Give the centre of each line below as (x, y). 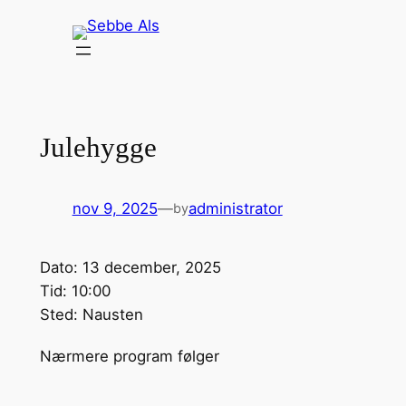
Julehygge (98, 147)
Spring (29, 18)
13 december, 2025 (151, 268)
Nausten (112, 315)
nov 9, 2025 (115, 209)
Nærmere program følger (129, 357)
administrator (235, 209)
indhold (33, 65)
